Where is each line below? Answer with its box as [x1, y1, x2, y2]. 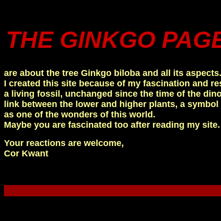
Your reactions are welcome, [4, 138, 124, 148]
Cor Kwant [4, 148, 48, 158]
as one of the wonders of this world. [4, 110, 155, 119]
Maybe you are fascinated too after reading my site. [4, 120, 220, 130]
